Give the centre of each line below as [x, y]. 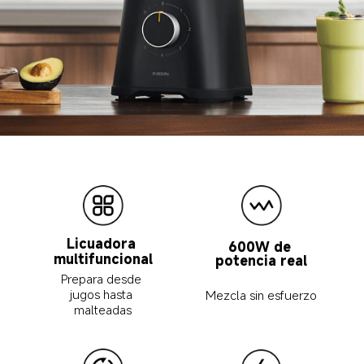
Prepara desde [103, 279]
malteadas [103, 310]
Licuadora [103, 244]
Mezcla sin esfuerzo [262, 295]
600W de [261, 247]
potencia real [262, 260]
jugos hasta [103, 295]
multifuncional [103, 260]
